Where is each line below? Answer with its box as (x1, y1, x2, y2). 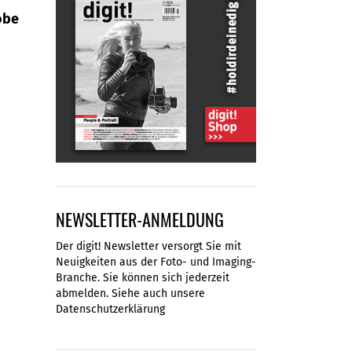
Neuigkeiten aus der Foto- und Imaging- (56, 255, 256, 269)
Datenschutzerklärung (56, 302, 165, 317)
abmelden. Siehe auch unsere (56, 287, 205, 301)
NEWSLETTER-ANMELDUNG (56, 207, 224, 233)
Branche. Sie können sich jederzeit (56, 271, 229, 285)
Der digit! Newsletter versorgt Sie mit (56, 240, 241, 254)
